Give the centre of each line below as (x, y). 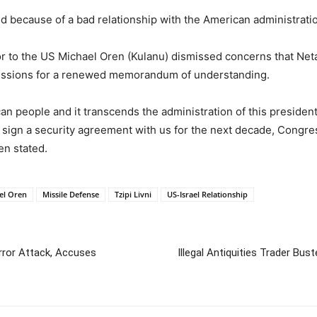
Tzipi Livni (133, 194)
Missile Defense (71, 194)
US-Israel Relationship (207, 194)
